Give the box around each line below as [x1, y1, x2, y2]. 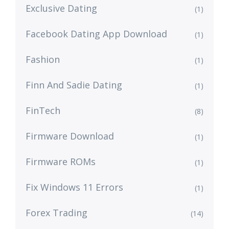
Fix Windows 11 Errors [26, 181, 123, 194]
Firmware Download [26, 130, 114, 143]
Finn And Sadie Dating [26, 79, 122, 91]
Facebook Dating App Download [26, 28, 167, 40]
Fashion [26, 53, 60, 66]
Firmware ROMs [26, 155, 96, 168]
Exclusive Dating [26, 2, 97, 15]
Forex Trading [26, 207, 87, 219]
